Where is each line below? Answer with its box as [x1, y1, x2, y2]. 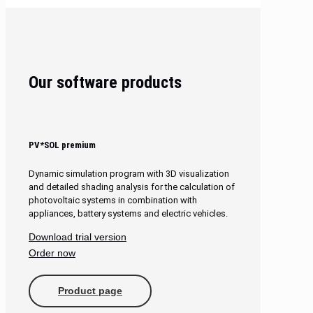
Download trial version [29, 231, 126, 243]
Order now [29, 247, 75, 259]
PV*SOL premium [29, 140, 96, 151]
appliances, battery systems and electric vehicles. [29, 208, 228, 219]
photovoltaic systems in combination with [29, 195, 197, 206]
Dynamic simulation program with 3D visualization [29, 168, 229, 180]
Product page [58, 285, 122, 297]
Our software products [29, 72, 182, 92]
